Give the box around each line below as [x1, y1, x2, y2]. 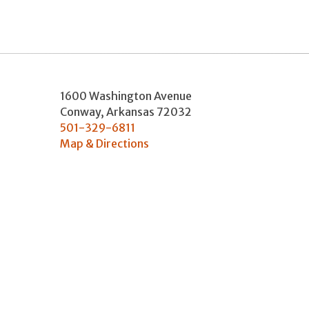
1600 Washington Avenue [60, 88, 192, 103]
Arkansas [106, 104, 154, 119]
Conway [60, 104, 101, 119]
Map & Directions [60, 136, 149, 150]
